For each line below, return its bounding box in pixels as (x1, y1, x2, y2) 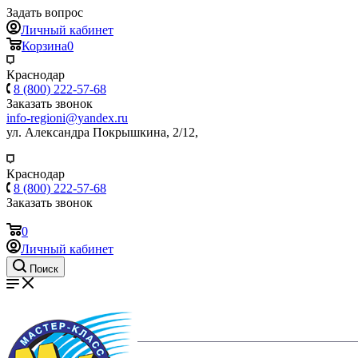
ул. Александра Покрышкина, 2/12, (6, 125, 198, 139)
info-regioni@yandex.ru (6, 111, 128, 125)
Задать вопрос (6, 6, 83, 19)
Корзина (22, 39, 67, 53)
